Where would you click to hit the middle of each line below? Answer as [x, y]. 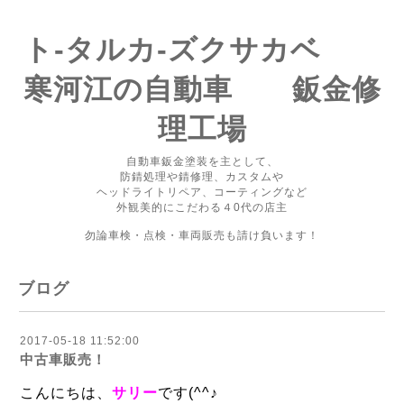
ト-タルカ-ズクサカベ [202, 50]
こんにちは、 [66, 393]
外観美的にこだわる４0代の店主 [202, 207]
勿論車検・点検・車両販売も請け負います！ [202, 235]
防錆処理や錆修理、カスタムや [202, 177]
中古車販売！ [63, 359]
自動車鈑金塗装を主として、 [202, 161]
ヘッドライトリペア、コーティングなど [202, 192]
